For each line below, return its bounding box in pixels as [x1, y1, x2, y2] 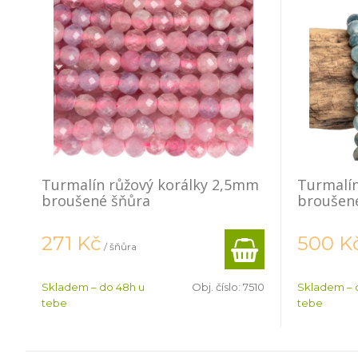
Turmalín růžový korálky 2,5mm [42, 175, 259, 194]
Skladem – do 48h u [42, 280, 145, 293]
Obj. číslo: [192, 280, 243, 293]
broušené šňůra [42, 191, 150, 210]
